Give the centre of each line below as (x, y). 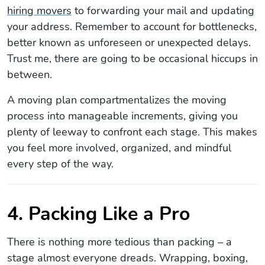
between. (30, 74)
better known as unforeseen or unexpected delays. (129, 42)
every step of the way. (60, 164)
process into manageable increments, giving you (122, 116)
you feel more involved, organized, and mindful (119, 148)
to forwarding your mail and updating (163, 10)
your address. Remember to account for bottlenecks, (132, 26)
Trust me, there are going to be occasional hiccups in (132, 58)
